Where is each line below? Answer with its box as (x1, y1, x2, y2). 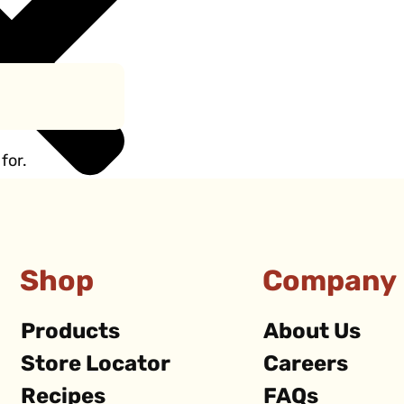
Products (21, 321, 121, 344)
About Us (263, 321, 362, 344)
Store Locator (21, 353, 171, 376)
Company (262, 268, 398, 298)
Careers (263, 353, 349, 376)
